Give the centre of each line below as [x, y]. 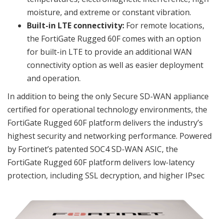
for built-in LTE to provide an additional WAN [109, 52]
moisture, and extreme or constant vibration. [109, 12]
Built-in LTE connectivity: [77, 25]
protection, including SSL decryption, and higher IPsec [106, 175]
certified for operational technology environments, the [107, 109]
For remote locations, [165, 25]
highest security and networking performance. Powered [109, 136]
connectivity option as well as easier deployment [115, 65]
